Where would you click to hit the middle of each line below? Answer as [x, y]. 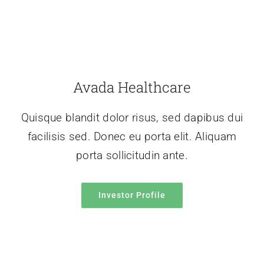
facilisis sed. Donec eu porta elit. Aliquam [132, 137]
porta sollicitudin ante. [132, 156]
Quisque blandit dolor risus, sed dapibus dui [132, 118]
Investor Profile [132, 195]
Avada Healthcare [132, 88]
